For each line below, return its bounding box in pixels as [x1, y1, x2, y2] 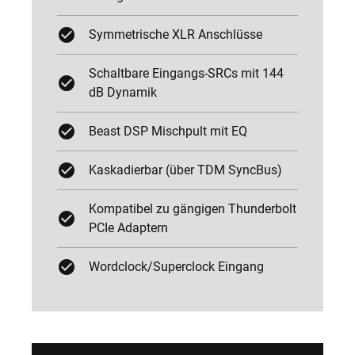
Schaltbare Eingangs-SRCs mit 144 [89, 66, 284, 81]
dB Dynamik [89, 85, 157, 100]
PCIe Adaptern [89, 220, 168, 235]
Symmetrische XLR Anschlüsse [89, 27, 262, 42]
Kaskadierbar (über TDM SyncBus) [89, 162, 282, 177]
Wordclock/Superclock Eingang [89, 259, 264, 274]
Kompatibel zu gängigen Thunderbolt [89, 201, 296, 216]
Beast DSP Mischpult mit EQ [89, 124, 247, 139]
